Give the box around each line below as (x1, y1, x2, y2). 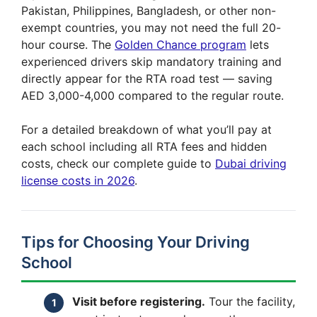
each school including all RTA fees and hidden (21, 139, 267, 154)
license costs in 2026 (21, 173, 134, 188)
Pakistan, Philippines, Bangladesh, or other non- (21, 3, 276, 18)
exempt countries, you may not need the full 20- (21, 20, 281, 35)
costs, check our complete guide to (21, 156, 215, 171)
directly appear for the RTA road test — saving (21, 71, 272, 86)
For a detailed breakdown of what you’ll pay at (21, 122, 272, 137)
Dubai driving (215, 156, 287, 171)
